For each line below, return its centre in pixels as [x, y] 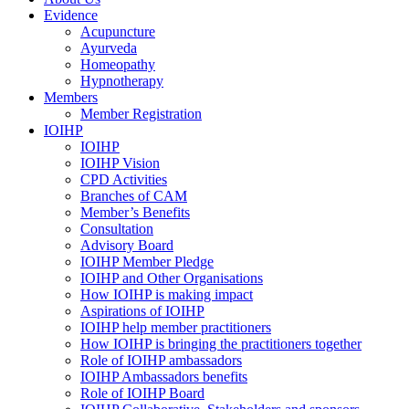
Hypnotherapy [122, 81]
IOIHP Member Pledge [147, 262]
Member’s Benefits [135, 212]
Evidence [71, 15]
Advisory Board [127, 245]
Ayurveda [109, 48]
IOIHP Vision [120, 163]
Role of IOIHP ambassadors [161, 360]
